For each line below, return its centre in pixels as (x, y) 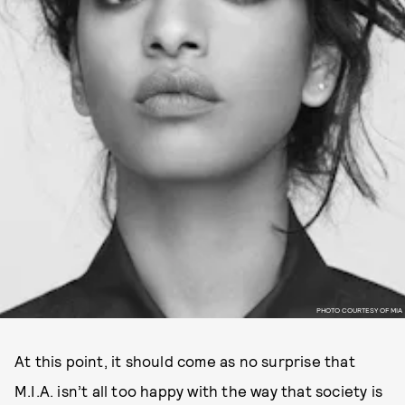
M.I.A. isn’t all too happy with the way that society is (199, 391)
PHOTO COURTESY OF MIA (359, 310)
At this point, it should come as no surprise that (185, 361)
